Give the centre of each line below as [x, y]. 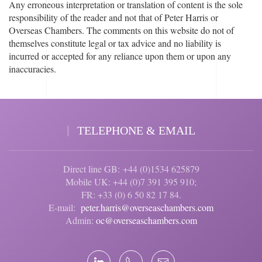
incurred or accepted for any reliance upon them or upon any [120, 56]
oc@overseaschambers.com [146, 220]
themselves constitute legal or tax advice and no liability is [115, 43]
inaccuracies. [32, 69]
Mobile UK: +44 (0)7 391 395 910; [131, 182]
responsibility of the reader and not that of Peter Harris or [113, 18]
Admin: [80, 220]
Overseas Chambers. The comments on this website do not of [121, 30]
